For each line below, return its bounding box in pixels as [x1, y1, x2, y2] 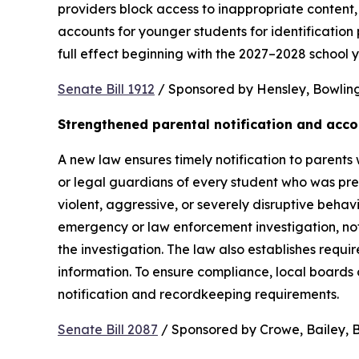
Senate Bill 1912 [58, 80, 155, 97]
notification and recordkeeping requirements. [58, 285, 339, 302]
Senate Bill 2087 [58, 321, 158, 337]
